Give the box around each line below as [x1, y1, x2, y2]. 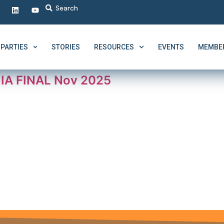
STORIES [51, 43, 80, 51]
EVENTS [158, 43, 184, 51]
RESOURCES [94, 43, 134, 51]
